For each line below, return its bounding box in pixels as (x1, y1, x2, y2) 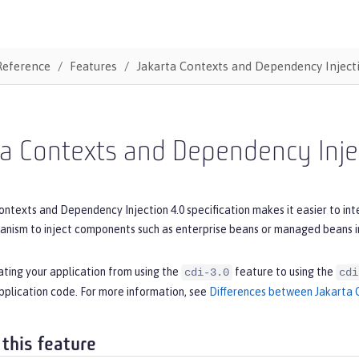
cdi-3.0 (184, 265, 229, 279)
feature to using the (232, 264, 336, 278)
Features (69, 58, 117, 73)
